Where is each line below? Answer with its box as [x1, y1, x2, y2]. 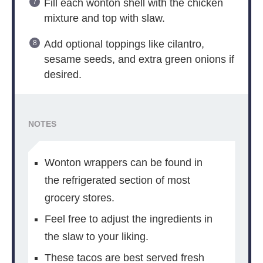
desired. [43, 68, 82, 80]
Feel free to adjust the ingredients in [44, 213, 213, 225]
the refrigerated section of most [44, 174, 190, 187]
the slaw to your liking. [44, 231, 149, 243]
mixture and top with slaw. [43, 12, 165, 24]
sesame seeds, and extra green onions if [43, 53, 234, 65]
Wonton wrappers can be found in [44, 157, 203, 169]
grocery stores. [44, 192, 114, 204]
